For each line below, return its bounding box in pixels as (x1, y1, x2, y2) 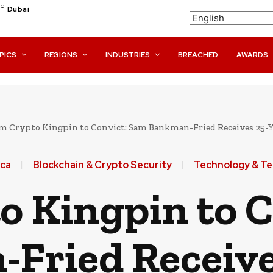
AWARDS (236, 50, 269, 60)
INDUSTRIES (105, 50, 151, 60)
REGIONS (44, 50, 78, 60)
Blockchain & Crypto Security (32, 158, 172, 171)
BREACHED (178, 50, 219, 60)
